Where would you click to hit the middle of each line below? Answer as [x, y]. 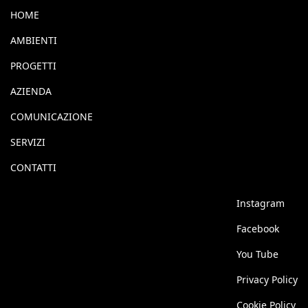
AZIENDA [31, 91]
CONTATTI [33, 167]
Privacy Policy [267, 279]
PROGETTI [33, 66]
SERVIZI [28, 142]
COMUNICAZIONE [52, 117]
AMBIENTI [34, 40]
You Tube [257, 254]
